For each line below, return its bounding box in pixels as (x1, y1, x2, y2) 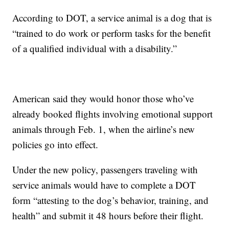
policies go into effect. (12, 138, 99, 151)
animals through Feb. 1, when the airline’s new (12, 123, 195, 136)
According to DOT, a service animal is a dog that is (12, 11, 212, 25)
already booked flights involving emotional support (12, 107, 213, 121)
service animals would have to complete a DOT (12, 178, 196, 192)
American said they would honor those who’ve (12, 92, 194, 105)
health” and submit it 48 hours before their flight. (12, 209, 204, 222)
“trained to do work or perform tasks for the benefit (12, 27, 211, 40)
